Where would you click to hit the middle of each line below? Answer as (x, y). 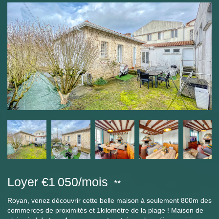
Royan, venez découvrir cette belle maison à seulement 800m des (109, 200)
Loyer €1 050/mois (58, 182)
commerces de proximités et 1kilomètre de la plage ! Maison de (105, 210)
